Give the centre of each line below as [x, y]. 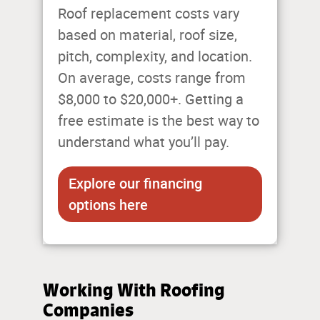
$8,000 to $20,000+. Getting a [151, 100]
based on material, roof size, [147, 35]
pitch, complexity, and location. [155, 57]
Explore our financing [135, 184]
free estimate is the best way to [159, 121]
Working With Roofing [134, 290]
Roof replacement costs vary [149, 14]
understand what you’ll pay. [144, 142]
